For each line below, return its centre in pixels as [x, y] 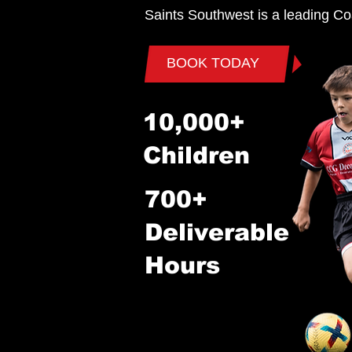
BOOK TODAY [213, 63]
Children [196, 155]
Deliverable [217, 232]
